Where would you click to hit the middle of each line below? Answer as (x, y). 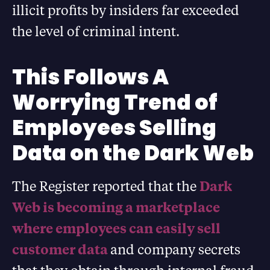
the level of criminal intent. (96, 31)
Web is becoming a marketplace (116, 207)
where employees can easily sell (116, 228)
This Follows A (90, 77)
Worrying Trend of (115, 102)
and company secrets (175, 249)
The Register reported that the (106, 186)
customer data (61, 249)
